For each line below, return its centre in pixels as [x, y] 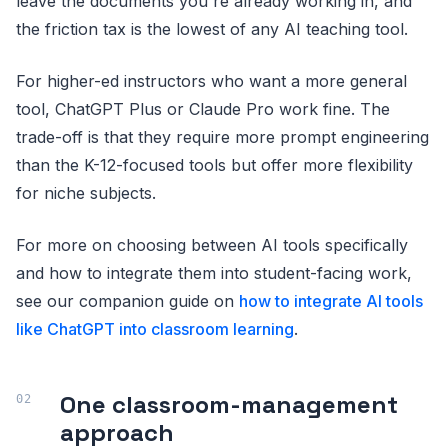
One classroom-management [229, 404]
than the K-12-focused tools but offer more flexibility [214, 165]
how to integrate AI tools [331, 301]
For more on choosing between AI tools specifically [212, 245]
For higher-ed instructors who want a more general [211, 81]
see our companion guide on [127, 301]
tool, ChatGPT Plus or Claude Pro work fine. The [203, 109]
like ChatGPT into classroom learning [155, 329]
